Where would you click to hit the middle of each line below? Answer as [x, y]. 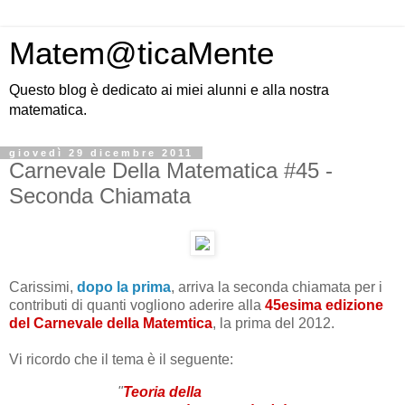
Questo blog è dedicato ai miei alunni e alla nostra [169, 90]
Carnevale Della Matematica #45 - [171, 170]
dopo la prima [124, 287]
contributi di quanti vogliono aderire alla [137, 305]
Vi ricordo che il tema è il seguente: [121, 359]
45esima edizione [324, 305]
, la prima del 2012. [273, 323]
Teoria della [162, 391]
